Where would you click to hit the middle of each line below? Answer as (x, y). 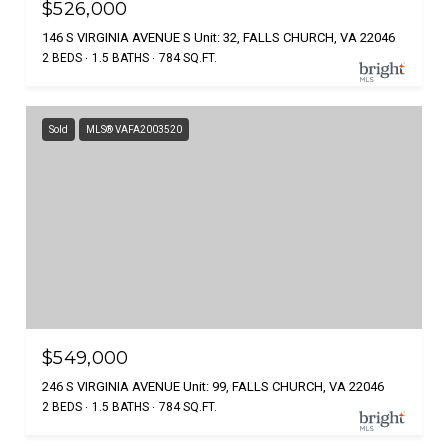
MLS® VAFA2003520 (134, 129)
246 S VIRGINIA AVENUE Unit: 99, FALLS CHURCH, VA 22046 (213, 386)
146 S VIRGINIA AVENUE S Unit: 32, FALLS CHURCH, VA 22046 (218, 37)
